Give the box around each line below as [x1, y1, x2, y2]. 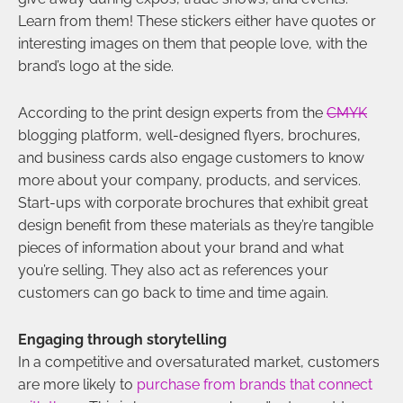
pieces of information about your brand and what [18, 238, 344, 256]
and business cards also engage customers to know [18, 148, 364, 166]
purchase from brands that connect [137, 375, 372, 393]
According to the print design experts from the [18, 103, 327, 121]
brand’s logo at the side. [18, 57, 174, 75]
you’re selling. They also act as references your [18, 261, 328, 279]
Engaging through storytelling [18, 330, 227, 348]
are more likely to [18, 375, 137, 393]
